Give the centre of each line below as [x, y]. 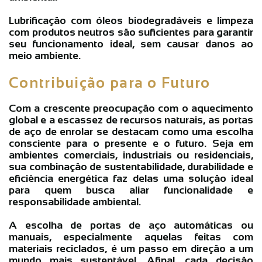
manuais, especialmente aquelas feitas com [131, 237]
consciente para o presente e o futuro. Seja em [131, 143]
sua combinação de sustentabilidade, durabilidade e [131, 166]
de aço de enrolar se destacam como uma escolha [131, 131]
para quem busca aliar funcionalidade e [131, 190]
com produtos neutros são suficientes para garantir [131, 32]
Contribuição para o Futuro [110, 82]
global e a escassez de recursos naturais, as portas [131, 120]
